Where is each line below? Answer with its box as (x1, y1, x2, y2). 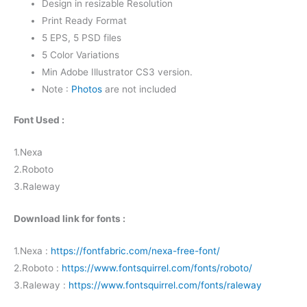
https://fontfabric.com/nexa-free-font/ (51, 245, 220, 256)
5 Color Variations (42, 49, 120, 60)
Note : (42, 83, 72, 95)
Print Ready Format (42, 14, 127, 26)
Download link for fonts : (14, 212, 125, 224)
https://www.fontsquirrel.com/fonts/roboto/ (62, 262, 252, 273)
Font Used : (14, 114, 64, 126)
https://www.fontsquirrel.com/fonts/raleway (69, 279, 262, 291)
